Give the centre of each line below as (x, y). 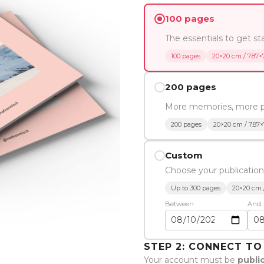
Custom (184, 156)
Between (179, 204)
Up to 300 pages (195, 188)
